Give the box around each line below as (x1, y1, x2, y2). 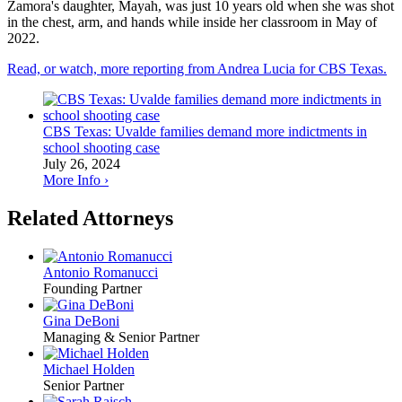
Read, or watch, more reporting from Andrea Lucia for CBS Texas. (7, 61, 387, 77)
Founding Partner (43, 281, 142, 297)
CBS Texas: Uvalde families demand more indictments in (43, 124, 367, 140)
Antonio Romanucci (43, 265, 158, 281)
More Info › (43, 172, 109, 188)
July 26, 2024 (43, 156, 120, 172)
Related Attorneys (7, 206, 173, 231)
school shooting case (43, 140, 160, 156)
